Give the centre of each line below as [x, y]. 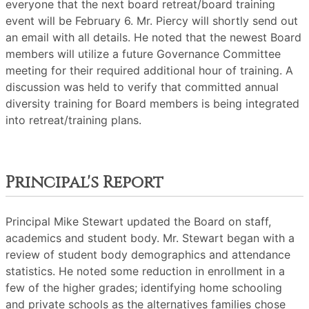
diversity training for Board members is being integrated [152, 103]
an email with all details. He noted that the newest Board [153, 37]
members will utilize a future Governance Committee [143, 54]
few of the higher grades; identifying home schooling [144, 288]
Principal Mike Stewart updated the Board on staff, [138, 221]
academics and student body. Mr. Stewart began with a [150, 238]
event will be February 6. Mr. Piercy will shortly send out [152, 21]
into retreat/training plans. [73, 120]
